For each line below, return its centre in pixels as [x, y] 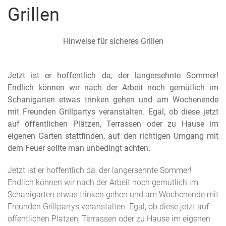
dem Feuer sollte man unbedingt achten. [79, 148]
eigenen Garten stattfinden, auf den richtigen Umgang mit [113, 136]
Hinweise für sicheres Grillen [113, 41]
